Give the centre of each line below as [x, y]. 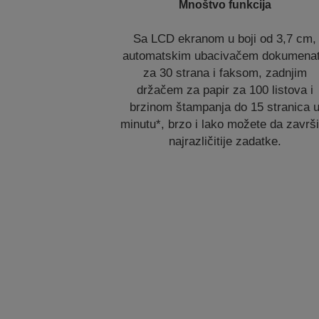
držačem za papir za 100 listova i [225, 90]
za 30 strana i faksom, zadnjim [225, 73]
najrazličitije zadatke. [225, 141]
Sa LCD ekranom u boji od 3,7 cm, [225, 39]
